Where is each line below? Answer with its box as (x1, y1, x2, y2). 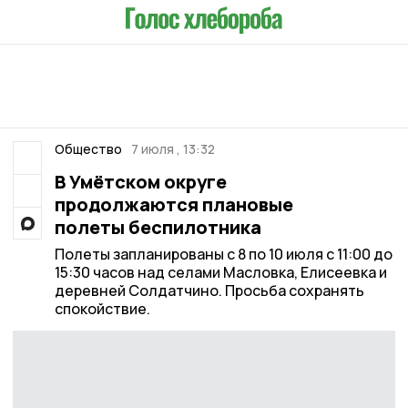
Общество (54, 140, 122, 158)
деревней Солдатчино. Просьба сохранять (54, 280, 364, 301)
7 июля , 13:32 (131, 140, 215, 158)
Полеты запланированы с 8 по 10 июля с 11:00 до (54, 244, 393, 264)
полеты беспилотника (54, 215, 261, 240)
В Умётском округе (54, 169, 227, 194)
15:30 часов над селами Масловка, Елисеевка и (54, 262, 387, 282)
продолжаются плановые (54, 192, 293, 217)
